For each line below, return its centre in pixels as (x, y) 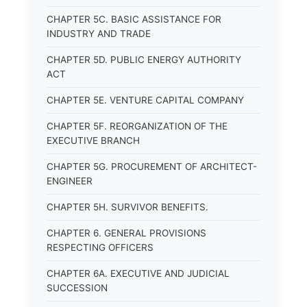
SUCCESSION (77, 288)
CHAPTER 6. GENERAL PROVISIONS (126, 233)
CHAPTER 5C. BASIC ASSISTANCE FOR (134, 19)
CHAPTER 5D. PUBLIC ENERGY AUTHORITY (144, 60)
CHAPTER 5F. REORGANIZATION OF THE (137, 126)
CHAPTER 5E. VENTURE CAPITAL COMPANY (145, 100)
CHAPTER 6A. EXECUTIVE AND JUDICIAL (138, 273)
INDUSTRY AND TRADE (99, 34)
